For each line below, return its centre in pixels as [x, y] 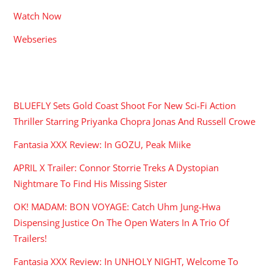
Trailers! [30, 239]
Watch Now [38, 16]
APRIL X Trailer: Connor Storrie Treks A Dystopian [116, 168]
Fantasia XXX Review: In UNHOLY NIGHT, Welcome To [126, 262]
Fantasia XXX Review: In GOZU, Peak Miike [102, 144]
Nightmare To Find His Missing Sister [90, 184]
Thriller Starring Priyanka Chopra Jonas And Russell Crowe [135, 121]
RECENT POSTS [53, 78]
